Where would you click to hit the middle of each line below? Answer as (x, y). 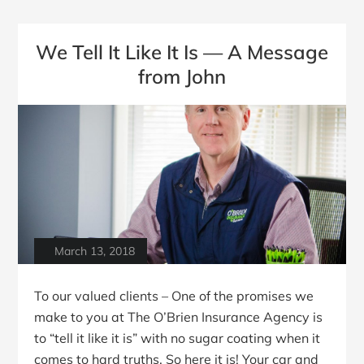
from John (182, 76)
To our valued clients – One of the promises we (174, 296)
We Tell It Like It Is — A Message (182, 52)
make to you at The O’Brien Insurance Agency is (179, 317)
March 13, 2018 (95, 251)
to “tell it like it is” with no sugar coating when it (178, 338)
